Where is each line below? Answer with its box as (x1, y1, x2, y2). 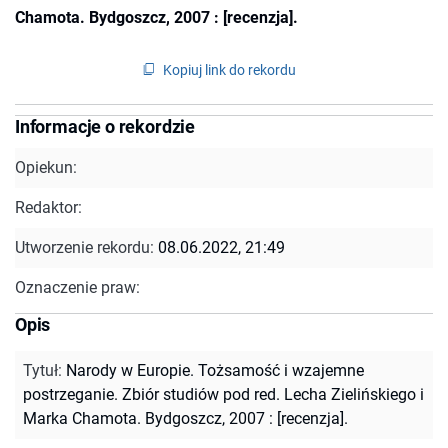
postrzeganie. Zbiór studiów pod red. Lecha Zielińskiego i (23, 384, 424, 404)
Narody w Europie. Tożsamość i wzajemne (66, 360, 364, 380)
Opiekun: (15, 157, 77, 177)
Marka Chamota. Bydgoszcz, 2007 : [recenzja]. (23, 408, 348, 428)
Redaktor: (15, 197, 82, 217)
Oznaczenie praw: (15, 277, 140, 297)
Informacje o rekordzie (15, 115, 196, 137)
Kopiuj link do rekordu (163, 61, 296, 78)
